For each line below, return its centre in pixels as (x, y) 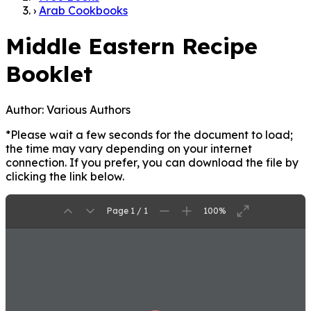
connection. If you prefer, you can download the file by (152, 162)
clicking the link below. (65, 176)
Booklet (49, 74)
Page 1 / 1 (127, 211)
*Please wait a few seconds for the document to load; (149, 134)
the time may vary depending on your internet (129, 148)
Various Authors (87, 109)
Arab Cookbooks (83, 10)
